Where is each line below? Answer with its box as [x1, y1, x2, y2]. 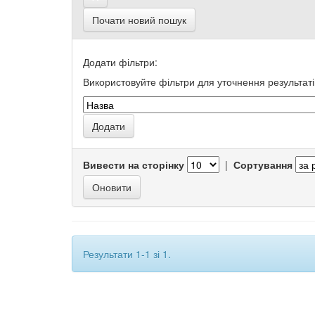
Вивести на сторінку [83, 157, 184, 172]
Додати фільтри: [83, 55, 157, 69]
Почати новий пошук [92, 13, 186, 27]
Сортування [233, 157, 292, 172]
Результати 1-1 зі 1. [83, 247, 171, 261]
